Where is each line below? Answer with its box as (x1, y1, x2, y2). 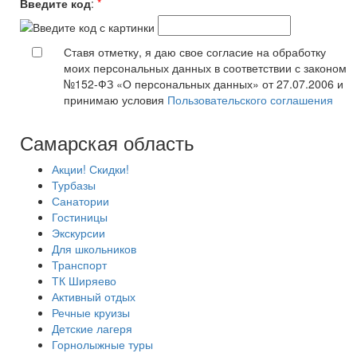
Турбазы (52, 177, 96, 193)
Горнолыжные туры (52, 336, 153, 352)
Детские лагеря (52, 320, 132, 336)
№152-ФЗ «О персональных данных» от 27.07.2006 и (64, 76, 343, 92)
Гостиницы (52, 209, 108, 225)
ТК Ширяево (52, 273, 116, 288)
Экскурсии (52, 225, 105, 241)
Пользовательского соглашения (167, 92, 333, 108)
